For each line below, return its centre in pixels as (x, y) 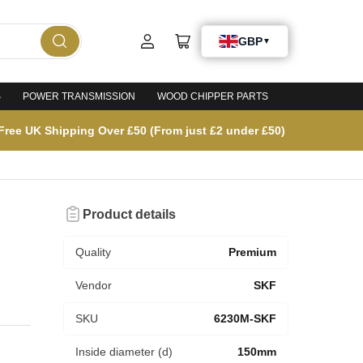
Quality (93, 252)
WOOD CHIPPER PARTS (213, 97)
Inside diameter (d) (124, 352)
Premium (252, 252)
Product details (129, 214)
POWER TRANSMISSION (79, 97)
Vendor (93, 286)
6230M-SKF (245, 319)
